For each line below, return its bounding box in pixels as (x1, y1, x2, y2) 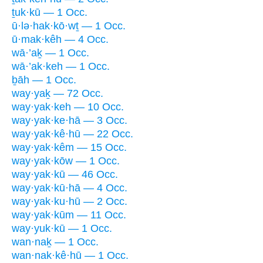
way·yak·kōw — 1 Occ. (12, 154, 120, 167)
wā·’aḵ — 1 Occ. (12, 46, 89, 59)
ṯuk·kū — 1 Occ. (12, 6, 87, 18)
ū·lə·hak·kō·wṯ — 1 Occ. (12, 19, 126, 32)
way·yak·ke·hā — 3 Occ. (12, 114, 127, 126)
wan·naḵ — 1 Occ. (12, 235, 99, 248)
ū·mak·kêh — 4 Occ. (12, 33, 109, 45)
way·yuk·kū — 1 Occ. (12, 222, 112, 234)
